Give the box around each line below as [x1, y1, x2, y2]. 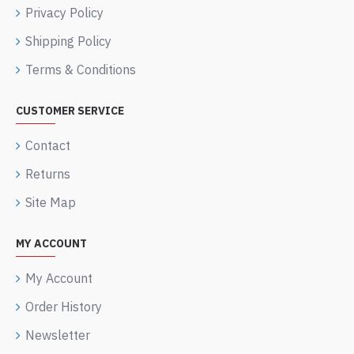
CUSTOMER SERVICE [16, 104, 124, 118]
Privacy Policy [25, 5, 104, 21]
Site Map [25, 194, 76, 210]
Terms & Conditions [25, 62, 136, 77]
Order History [25, 299, 102, 314]
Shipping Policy [25, 33, 111, 49]
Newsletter [25, 327, 90, 343]
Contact [25, 137, 70, 153]
